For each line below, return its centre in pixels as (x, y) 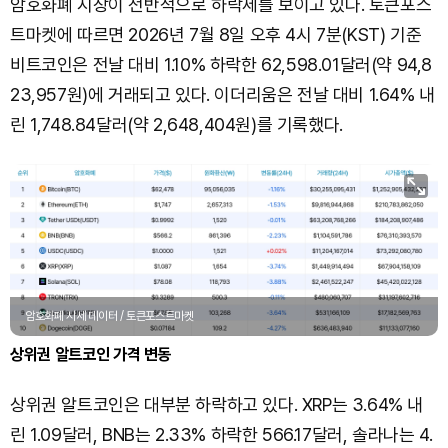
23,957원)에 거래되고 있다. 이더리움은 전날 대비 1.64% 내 (222, 95)
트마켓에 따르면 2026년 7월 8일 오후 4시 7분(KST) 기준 (216, 35)
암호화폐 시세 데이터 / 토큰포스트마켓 (109, 316)
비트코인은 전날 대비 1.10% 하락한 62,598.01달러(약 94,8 (221, 65)
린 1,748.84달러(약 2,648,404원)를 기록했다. (176, 125)
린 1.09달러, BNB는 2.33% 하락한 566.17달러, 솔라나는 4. (221, 435)
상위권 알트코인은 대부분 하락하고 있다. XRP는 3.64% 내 (216, 405)
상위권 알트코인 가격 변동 (91, 354)
